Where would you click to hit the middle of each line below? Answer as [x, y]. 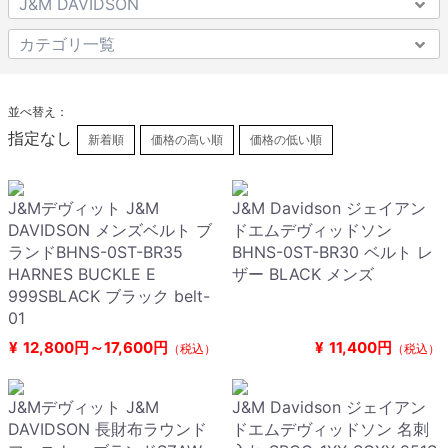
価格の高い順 [187, 140]
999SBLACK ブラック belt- [109, 296]
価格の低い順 [286, 140]
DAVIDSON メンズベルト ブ [110, 230]
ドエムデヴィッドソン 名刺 [330, 429]
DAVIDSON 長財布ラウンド [107, 429]
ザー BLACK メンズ [311, 274]
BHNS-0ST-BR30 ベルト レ [332, 252]
